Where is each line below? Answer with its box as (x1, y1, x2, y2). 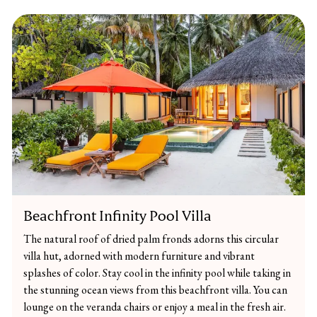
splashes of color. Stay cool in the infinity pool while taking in (23, 265, 291, 280)
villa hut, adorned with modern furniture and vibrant (23, 248, 255, 263)
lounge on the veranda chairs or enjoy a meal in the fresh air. (23, 299, 286, 314)
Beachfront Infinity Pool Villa (23, 207, 212, 225)
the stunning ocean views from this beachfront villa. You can (23, 282, 287, 297)
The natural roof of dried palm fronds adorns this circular (23, 231, 279, 246)
